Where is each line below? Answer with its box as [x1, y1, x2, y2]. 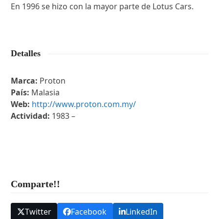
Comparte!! [11, 178, 61, 189]
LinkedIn [125, 206, 157, 218]
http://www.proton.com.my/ [32, 99, 136, 109]
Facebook [71, 206, 107, 218]
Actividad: [11, 110, 50, 121]
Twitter [24, 206, 51, 218]
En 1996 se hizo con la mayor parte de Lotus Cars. [11, 1, 194, 12]
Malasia [31, 87, 60, 98]
